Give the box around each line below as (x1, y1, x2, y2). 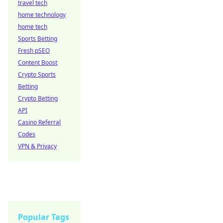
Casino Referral (18, 118, 61, 126)
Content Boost (18, 58, 57, 67)
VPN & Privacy (18, 142, 57, 150)
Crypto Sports (18, 70, 56, 79)
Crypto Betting (18, 94, 58, 103)
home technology (18, 10, 66, 19)
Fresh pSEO (18, 46, 50, 55)
